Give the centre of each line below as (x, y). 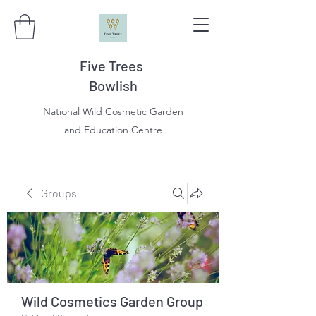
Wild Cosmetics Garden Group (112, 301)
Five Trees (113, 65)
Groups (59, 193)
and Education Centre (113, 129)
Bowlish (113, 85)
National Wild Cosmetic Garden (113, 111)
